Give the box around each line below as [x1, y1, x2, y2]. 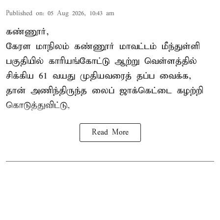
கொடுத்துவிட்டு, [6, 99, 70, 111]
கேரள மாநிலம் [6, 40, 69, 52]
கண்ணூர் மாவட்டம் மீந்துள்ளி [69, 40, 200, 52]
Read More [91, 128, 129, 137]
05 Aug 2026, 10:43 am [48, 9, 114, 18]
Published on [6, 9, 43, 18]
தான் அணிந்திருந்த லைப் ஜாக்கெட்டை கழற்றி [6, 84, 203, 96]
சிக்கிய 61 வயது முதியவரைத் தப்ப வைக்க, [6, 70, 192, 82]
